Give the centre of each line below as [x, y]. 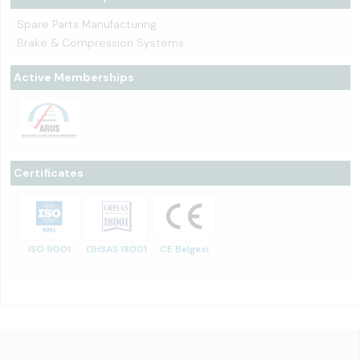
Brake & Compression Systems [100, 43]
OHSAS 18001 [117, 250]
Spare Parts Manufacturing [87, 25]
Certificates [49, 173]
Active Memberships [74, 78]
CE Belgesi [184, 250]
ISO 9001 [49, 250]
